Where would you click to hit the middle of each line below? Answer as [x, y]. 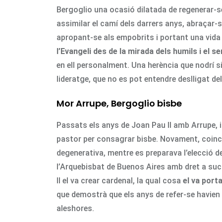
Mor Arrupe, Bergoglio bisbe [119, 103]
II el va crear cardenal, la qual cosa [120, 180]
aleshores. [75, 208]
